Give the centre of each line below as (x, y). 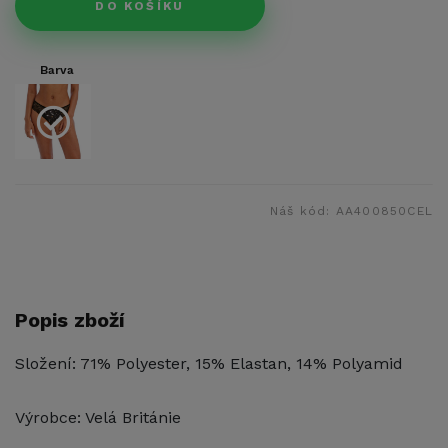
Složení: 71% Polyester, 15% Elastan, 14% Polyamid (209, 364)
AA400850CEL (384, 211)
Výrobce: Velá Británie (98, 418)
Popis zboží (70, 320)
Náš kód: (302, 211)
